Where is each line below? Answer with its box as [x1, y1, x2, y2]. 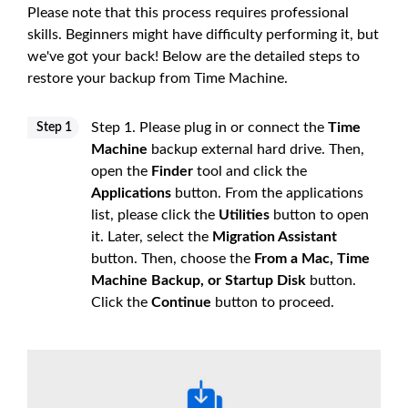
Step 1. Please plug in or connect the [91, 119, 328, 135]
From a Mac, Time [254, 250, 370, 266]
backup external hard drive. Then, [148, 141, 364, 157]
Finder [151, 163, 193, 178]
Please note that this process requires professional [27, 5, 349, 20]
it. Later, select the [91, 229, 212, 244]
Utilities [219, 207, 270, 222]
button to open [270, 207, 369, 222]
